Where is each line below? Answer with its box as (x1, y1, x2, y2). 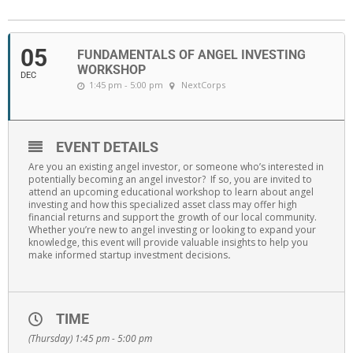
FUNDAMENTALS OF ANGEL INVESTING (77, 46, 306, 62)
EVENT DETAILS (56, 138, 158, 155)
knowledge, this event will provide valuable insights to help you (28, 235, 308, 249)
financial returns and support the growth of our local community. (28, 210, 317, 224)
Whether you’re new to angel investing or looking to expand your (28, 222, 316, 236)
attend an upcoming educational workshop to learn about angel (28, 184, 314, 199)
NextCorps (181, 78, 225, 91)
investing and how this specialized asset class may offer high (28, 197, 297, 211)
